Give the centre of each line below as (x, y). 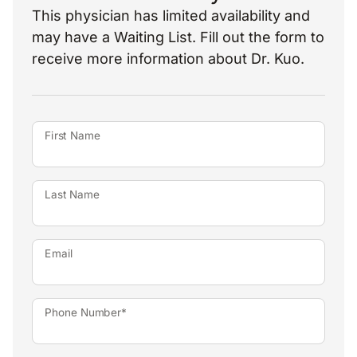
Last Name (72, 194)
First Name (73, 135)
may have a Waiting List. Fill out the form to (178, 37)
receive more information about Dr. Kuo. (168, 59)
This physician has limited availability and (171, 16)
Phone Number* (86, 312)
